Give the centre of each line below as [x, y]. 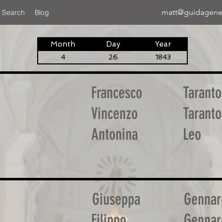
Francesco [117, 93]
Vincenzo [114, 113]
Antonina [114, 134]
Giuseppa [116, 199]
